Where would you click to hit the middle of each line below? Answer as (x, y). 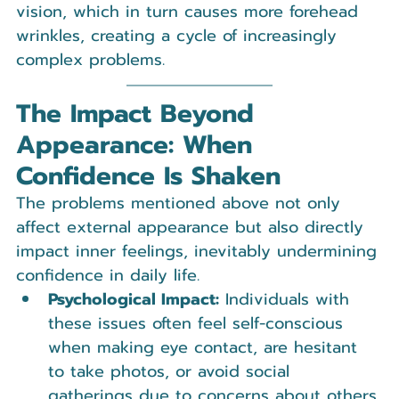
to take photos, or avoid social (172, 371)
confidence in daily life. (108, 275)
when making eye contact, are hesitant (206, 347)
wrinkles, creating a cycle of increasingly (179, 35)
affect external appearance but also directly (193, 227)
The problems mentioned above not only (181, 203)
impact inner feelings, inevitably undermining (199, 251)
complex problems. (90, 59)
